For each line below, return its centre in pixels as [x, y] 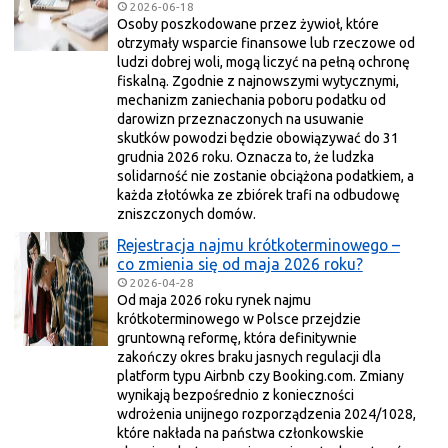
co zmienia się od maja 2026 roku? [239, 263]
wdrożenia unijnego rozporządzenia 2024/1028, [266, 414]
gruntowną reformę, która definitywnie [236, 338]
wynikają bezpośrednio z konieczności [235, 395]
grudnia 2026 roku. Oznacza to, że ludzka [245, 157]
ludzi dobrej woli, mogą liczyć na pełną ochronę [263, 62]
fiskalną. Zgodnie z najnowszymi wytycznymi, [257, 81]
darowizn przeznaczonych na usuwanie [240, 119]
